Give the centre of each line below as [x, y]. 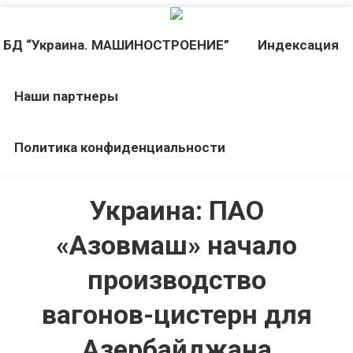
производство [176, 280]
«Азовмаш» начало [176, 245]
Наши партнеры [66, 96]
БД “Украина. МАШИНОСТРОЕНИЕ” [116, 45]
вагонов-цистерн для [176, 314]
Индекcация [298, 45]
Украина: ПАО [176, 210]
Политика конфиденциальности [120, 147]
